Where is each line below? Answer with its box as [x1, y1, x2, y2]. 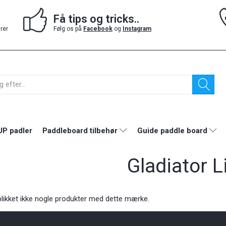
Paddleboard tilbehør [42, 126, 118, 135]
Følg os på [53, 25, 83, 32]
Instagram [123, 25, 151, 32]
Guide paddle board [137, 126, 207, 135]
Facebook [83, 25, 112, 32]
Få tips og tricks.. [53, 12, 139, 25]
